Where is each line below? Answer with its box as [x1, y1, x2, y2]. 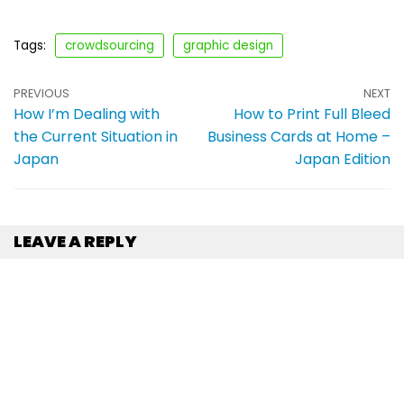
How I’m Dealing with [14, 103, 160, 124]
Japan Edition [295, 148, 390, 170]
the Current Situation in [14, 125, 178, 147]
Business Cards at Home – [207, 125, 390, 147]
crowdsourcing [65, 36, 154, 54]
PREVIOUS [14, 85, 69, 101]
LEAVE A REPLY [14, 230, 137, 253]
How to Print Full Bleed [234, 103, 390, 124]
